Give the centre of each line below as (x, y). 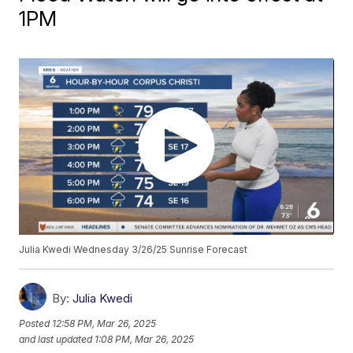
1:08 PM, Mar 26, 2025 (145, 339)
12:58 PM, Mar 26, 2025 (104, 323)
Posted (36, 323)
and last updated (56, 339)
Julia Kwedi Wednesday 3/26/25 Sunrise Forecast (134, 250)
